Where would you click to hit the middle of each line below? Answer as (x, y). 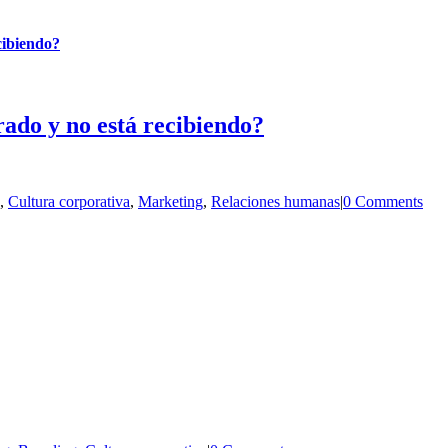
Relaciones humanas (275, 201)
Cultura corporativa (69, 201)
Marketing (170, 201)
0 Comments (383, 201)
